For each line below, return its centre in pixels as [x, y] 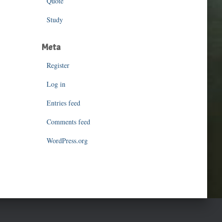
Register [58, 65]
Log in [56, 84]
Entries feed [63, 103]
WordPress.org [67, 140]
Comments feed [68, 122]
